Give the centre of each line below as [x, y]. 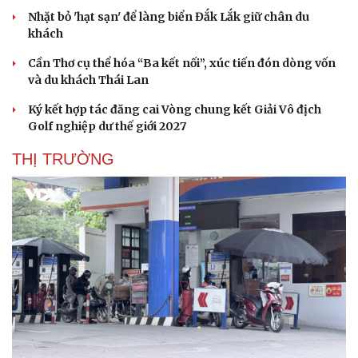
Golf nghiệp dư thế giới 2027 [107, 126]
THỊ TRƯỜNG [63, 159]
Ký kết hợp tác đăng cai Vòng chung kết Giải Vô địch [175, 109]
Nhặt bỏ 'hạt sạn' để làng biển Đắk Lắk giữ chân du [169, 16]
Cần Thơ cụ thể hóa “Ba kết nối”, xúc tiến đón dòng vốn [182, 63]
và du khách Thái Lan [88, 80]
